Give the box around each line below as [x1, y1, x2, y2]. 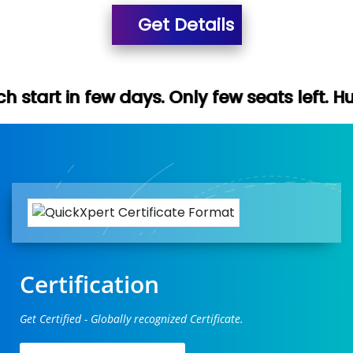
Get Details [132, 12, 234, 37]
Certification [20, 267, 159, 300]
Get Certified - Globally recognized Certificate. [20, 310, 243, 326]
